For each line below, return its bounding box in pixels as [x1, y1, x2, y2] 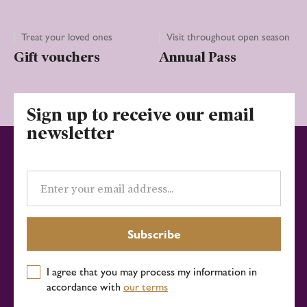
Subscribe [127, 226, 181, 242]
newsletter [27, 123, 115, 145]
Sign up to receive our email [27, 105, 255, 126]
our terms [123, 280, 168, 293]
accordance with [46, 280, 123, 293]
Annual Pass [159, 49, 236, 66]
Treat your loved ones [21, 31, 113, 44]
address [26, 179, 66, 194]
